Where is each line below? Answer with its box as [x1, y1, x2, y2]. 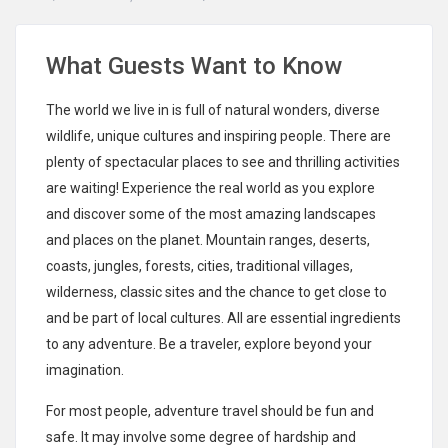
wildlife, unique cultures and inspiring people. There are [46, 128, 392, 145]
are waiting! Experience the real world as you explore [46, 180, 376, 197]
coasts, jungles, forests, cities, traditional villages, [46, 258, 354, 275]
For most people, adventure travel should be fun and [46, 403, 375, 420]
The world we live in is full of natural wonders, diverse [46, 102, 381, 119]
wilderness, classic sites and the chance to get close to [46, 284, 388, 301]
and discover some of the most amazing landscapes [46, 206, 377, 223]
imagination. [46, 362, 125, 379]
